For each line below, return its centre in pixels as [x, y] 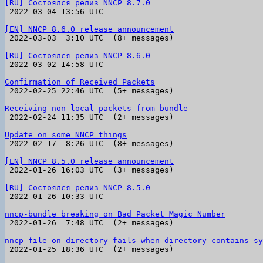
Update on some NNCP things [66, 135]
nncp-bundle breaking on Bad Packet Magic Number [115, 214]
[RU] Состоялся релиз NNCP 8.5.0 [77, 188]
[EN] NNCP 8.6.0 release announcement [89, 29]
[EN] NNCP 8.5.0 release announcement [89, 161]
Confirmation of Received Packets [80, 82]
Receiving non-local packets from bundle [96, 108]
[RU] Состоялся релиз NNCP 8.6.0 [77, 55]
